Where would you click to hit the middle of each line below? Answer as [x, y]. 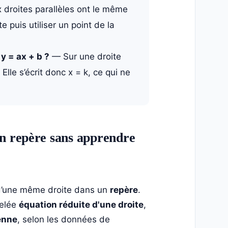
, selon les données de [63, 220]
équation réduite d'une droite [81, 205]
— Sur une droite [85, 57]
